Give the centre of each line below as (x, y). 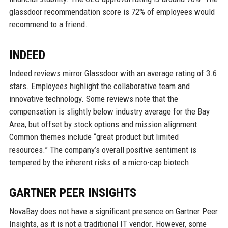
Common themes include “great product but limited (94, 137)
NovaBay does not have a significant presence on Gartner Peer (113, 211)
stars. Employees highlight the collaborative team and (99, 86)
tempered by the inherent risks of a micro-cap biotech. (100, 163)
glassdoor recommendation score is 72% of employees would (112, 12)
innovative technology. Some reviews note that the (93, 99)
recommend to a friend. (48, 25)
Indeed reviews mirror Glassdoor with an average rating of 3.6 (113, 74)
